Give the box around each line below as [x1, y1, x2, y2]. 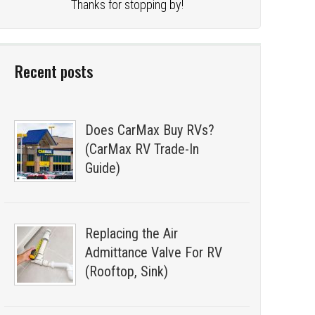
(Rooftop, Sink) [85, 263, 169, 280]
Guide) [85, 160, 121, 176]
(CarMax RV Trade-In [85, 141, 200, 157]
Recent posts [15, 60, 94, 82]
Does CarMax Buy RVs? [85, 122, 215, 139]
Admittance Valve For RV [85, 244, 223, 261]
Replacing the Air [85, 225, 179, 242]
